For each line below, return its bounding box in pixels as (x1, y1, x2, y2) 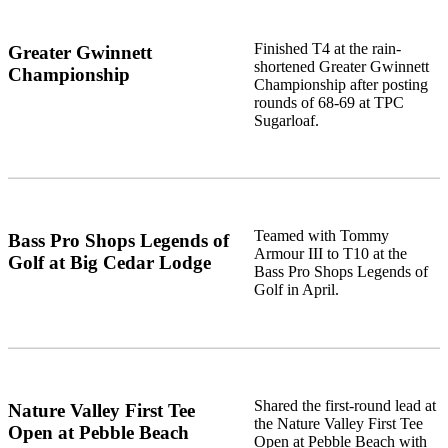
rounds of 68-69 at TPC (253, 93, 404, 111)
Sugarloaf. (253, 111, 319, 129)
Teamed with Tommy (253, 227, 389, 245)
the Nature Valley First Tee (253, 414, 423, 432)
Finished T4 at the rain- (253, 39, 401, 57)
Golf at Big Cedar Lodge (8, 251, 211, 273)
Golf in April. (253, 281, 339, 299)
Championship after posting (253, 75, 428, 93)
